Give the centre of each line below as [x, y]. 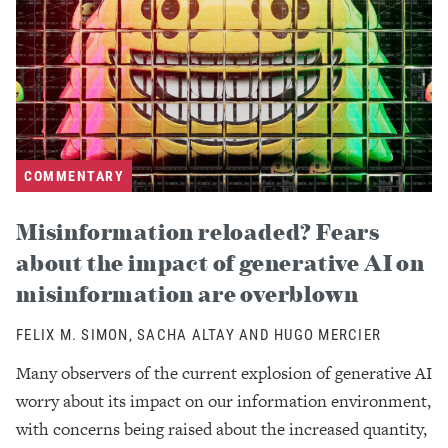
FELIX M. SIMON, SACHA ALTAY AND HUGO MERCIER [198, 333]
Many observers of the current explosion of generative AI [224, 372]
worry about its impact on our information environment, [223, 400]
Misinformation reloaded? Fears [198, 231]
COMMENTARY [74, 175]
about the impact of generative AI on [220, 262]
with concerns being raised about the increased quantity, [221, 428]
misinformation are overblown [187, 293]
